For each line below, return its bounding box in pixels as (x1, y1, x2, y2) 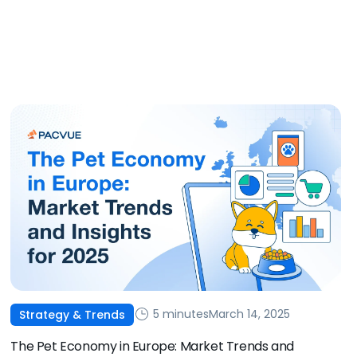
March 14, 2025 (209, 306, 291, 323)
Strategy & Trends (19, 306, 126, 323)
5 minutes (150, 306, 210, 323)
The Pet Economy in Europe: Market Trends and (10, 336, 294, 355)
